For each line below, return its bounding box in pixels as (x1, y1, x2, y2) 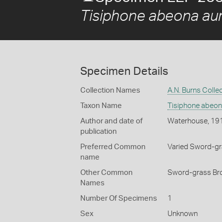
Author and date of (80, 117, 143, 125)
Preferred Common (80, 143, 146, 151)
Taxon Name (80, 102, 122, 110)
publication (80, 128, 117, 135)
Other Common (80, 169, 133, 176)
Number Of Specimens (80, 195, 157, 202)
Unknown (167, 210, 198, 218)
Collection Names (80, 87, 140, 94)
